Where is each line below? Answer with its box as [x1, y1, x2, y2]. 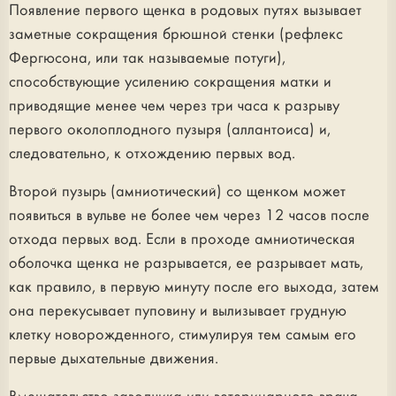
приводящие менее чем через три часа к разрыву [9, 98, 339, 114]
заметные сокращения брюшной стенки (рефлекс [9, 27, 343, 42]
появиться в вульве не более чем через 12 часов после [9, 208, 369, 224]
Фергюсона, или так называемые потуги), [9, 50, 286, 66]
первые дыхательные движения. [9, 351, 218, 367]
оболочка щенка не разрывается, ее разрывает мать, [9, 255, 363, 271]
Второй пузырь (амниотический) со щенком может [9, 184, 346, 200]
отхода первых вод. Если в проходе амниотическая [9, 232, 355, 247]
